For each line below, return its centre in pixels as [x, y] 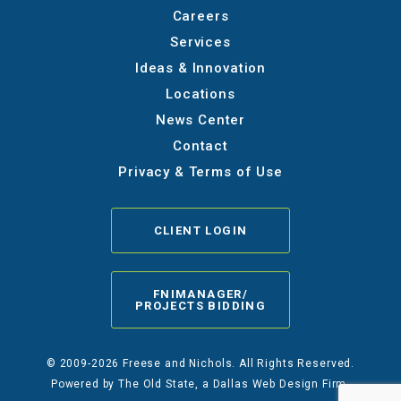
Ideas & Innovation [200, 68]
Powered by [85, 384]
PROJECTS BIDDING [200, 305]
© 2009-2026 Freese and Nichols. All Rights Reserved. [200, 363]
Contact [200, 145]
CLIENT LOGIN [200, 230]
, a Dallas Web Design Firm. [273, 384]
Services [200, 42]
